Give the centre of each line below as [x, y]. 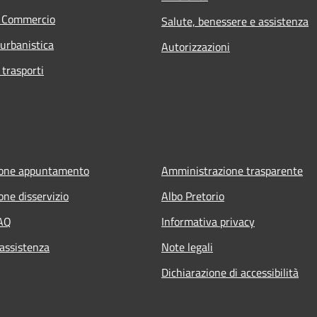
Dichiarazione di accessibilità [230, 272]
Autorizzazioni [196, 46]
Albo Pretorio [193, 196]
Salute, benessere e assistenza [235, 21]
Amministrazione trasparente [232, 170]
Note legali [187, 247]
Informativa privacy [208, 221]
